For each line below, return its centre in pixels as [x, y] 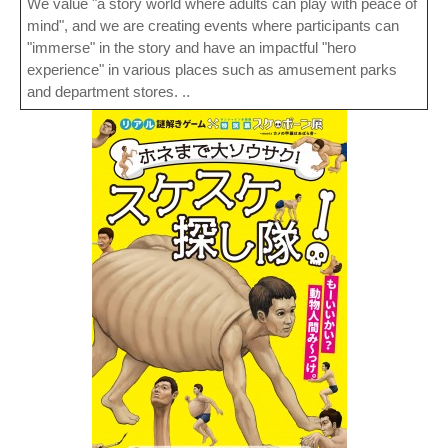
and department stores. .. [108, 92]
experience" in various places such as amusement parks [212, 70]
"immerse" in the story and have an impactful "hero [191, 48]
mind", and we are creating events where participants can [213, 26]
